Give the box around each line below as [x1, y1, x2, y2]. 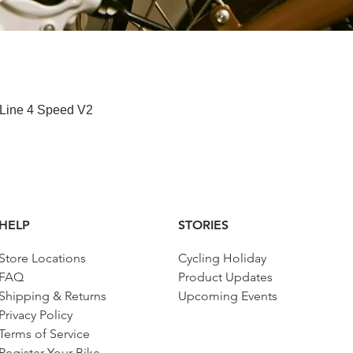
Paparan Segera [136, 102, 217, 115]
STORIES [178, 217, 229, 232]
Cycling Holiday [178, 250, 266, 266]
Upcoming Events [178, 288, 277, 303]
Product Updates [178, 269, 273, 284]
